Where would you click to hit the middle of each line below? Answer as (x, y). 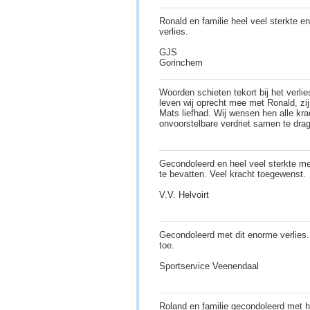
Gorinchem (182, 63)
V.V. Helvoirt (185, 195)
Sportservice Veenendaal (210, 266)
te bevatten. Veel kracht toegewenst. (232, 174)
